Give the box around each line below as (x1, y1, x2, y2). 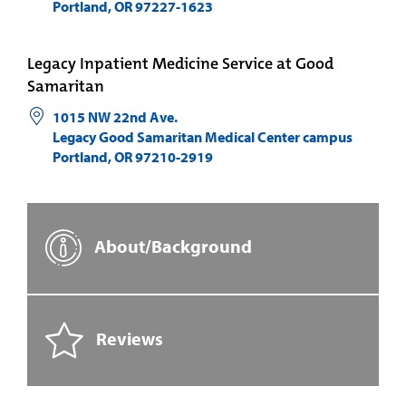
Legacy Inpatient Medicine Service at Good (27, 53, 333, 75)
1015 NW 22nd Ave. (52, 108, 178, 127)
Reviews (92, 326, 163, 350)
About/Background (91, 234, 252, 257)
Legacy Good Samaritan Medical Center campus (52, 128, 353, 147)
